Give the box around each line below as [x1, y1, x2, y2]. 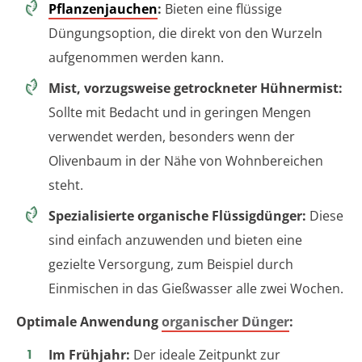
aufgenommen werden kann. [48, 48, 224, 67]
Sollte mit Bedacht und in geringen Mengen [48, 103, 311, 122]
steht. [48, 176, 83, 195]
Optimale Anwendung [16, 313, 162, 331]
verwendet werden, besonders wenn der [48, 128, 295, 146]
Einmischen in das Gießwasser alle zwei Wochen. [48, 280, 343, 298]
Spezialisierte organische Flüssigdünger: [48, 207, 306, 225]
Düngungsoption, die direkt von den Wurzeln [48, 24, 322, 43]
